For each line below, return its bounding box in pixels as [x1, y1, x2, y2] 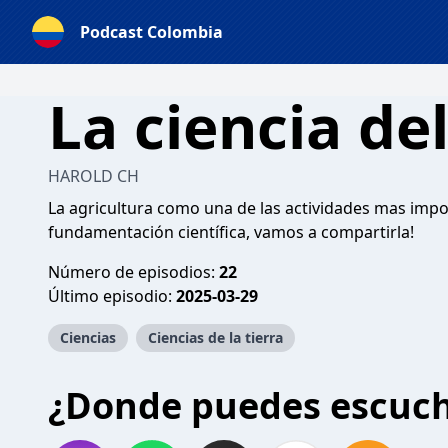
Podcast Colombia [80, 21, 223, 43]
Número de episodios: [48, 261, 219, 283]
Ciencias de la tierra [148, 328, 283, 347]
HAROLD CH [48, 165, 139, 187]
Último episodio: [48, 285, 176, 307]
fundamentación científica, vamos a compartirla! [48, 221, 414, 243]
